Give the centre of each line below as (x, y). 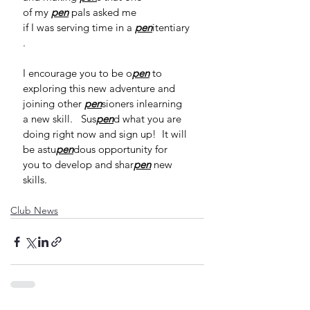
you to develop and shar (78, 164)
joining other (54, 103)
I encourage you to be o (77, 73)
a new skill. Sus (60, 119)
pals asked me (104, 12)
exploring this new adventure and (100, 88)
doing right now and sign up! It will (106, 134)
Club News (34, 210)
